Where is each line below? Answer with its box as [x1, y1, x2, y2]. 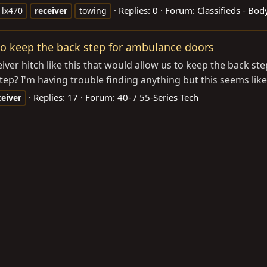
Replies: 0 [119, 4, 158, 16]
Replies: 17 [33, 91, 78, 103]
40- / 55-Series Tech [117, 91, 198, 103]
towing [79, 4, 107, 16]
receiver [35, 4, 67, 16]
